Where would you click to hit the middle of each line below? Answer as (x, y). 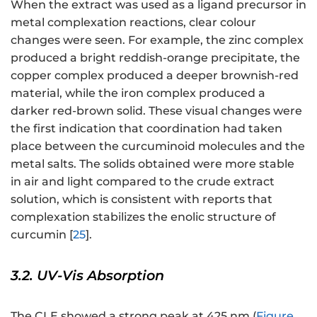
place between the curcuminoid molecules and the (158, 146)
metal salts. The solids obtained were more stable (152, 164)
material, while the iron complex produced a (138, 93)
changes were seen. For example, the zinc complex (157, 40)
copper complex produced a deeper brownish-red (155, 76)
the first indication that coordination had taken (146, 129)
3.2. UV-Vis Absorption (87, 276)
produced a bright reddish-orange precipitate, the (155, 58)
